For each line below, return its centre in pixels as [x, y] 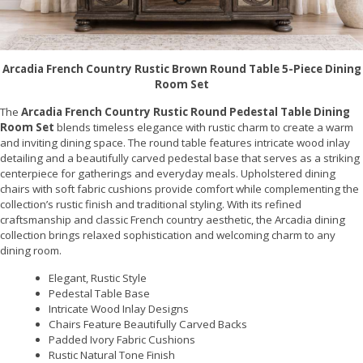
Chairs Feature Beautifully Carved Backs [148, 325]
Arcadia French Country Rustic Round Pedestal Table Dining [186, 111]
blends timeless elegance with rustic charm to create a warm [204, 127]
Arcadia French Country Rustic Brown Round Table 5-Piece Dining [181, 68]
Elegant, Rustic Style [98, 278]
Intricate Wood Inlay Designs [119, 309]
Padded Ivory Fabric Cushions [122, 340]
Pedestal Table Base [99, 294]
